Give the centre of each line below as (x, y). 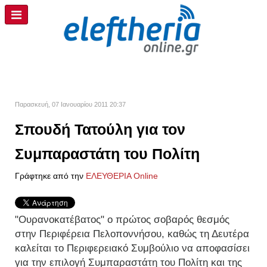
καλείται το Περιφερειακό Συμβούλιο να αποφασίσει (132, 248)
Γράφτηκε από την (50, 176)
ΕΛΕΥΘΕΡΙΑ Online (122, 176)
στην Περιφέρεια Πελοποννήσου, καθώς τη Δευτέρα (132, 234)
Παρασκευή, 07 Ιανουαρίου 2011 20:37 (70, 104)
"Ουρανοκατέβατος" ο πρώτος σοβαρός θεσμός (122, 220)
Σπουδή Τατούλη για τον (100, 129)
